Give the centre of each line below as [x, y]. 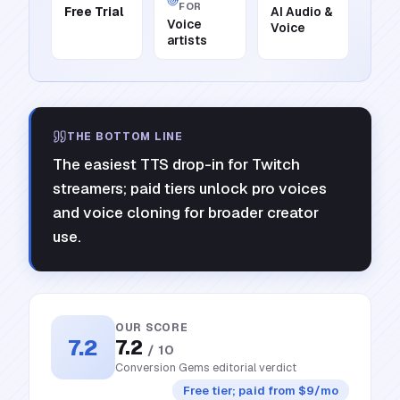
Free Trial [94, 12]
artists [187, 40]
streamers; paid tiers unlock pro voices [190, 188]
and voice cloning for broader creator [186, 212]
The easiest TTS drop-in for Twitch [176, 164]
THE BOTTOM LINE [125, 137]
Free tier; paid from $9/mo [261, 391]
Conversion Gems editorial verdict [206, 367]
